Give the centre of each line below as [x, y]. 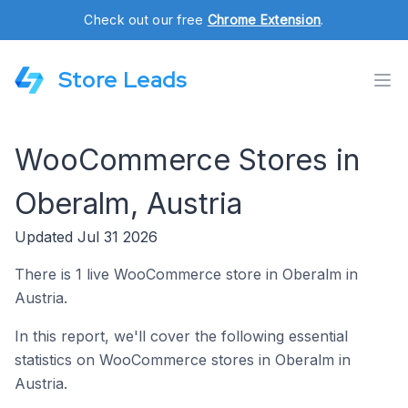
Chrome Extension [264, 20]
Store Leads [122, 80]
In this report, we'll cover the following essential [181, 336]
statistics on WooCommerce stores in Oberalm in [183, 360]
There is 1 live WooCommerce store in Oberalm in [186, 274]
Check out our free [146, 20]
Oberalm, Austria [128, 204]
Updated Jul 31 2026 [86, 237]
